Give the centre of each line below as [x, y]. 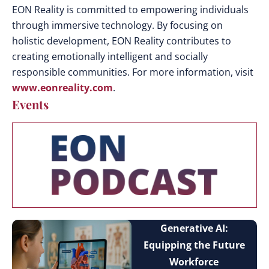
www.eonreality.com [62, 87]
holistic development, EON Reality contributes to [122, 41]
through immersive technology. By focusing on [117, 25]
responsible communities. [72, 72]
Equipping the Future [194, 245]
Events [30, 104]
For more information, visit [193, 72]
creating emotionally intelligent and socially [110, 56]
